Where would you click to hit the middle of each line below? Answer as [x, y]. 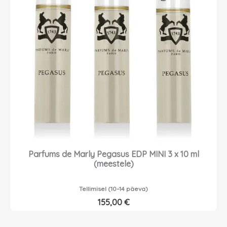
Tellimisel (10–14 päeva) [113, 189]
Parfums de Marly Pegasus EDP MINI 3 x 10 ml [113, 154]
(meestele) [113, 164]
